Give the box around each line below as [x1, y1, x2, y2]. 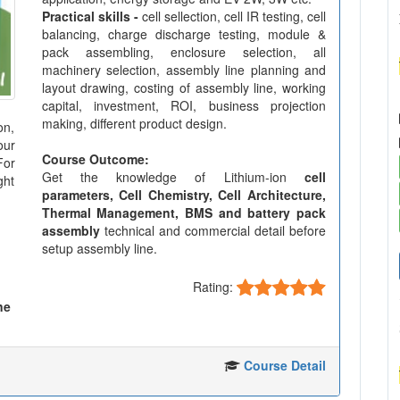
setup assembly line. [41, 239, 157, 257]
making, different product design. [41, 114, 227, 132]
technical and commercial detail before [99, 221, 326, 239]
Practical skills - [41, 7, 138, 25]
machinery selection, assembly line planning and [41, 61, 326, 79]
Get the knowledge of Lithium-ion [41, 168, 304, 186]
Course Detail [244, 356, 326, 374]
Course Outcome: [41, 150, 149, 168]
